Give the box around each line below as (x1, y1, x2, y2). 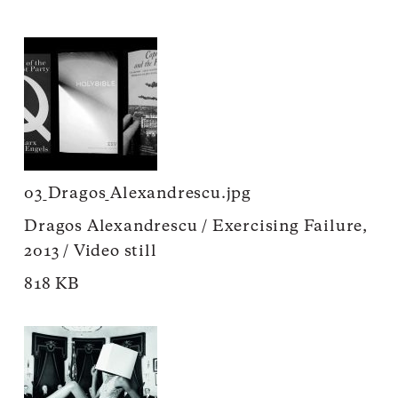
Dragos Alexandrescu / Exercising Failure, (24, 218, 369, 235)
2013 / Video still (24, 243, 157, 259)
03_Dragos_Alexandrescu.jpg (24, 185, 252, 202)
